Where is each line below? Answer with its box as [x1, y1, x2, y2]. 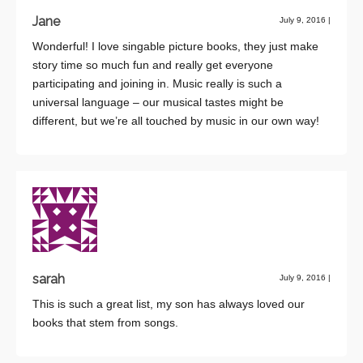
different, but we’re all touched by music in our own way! [32, 113, 319, 127]
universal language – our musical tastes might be [32, 95, 284, 109]
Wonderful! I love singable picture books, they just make [32, 39, 318, 53]
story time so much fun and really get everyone [32, 58, 273, 71]
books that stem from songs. [32, 315, 178, 329]
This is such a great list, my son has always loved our [32, 297, 305, 310]
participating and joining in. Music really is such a [32, 76, 282, 90]
